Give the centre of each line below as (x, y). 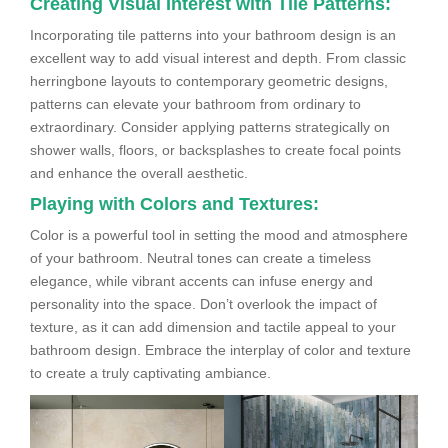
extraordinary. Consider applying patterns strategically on (210, 126)
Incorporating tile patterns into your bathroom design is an (213, 34)
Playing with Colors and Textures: (174, 203)
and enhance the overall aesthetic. (139, 172)
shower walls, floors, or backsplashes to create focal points (215, 149)
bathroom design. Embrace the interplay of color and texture (220, 349)
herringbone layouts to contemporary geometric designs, (209, 80)
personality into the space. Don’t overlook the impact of (203, 303)
